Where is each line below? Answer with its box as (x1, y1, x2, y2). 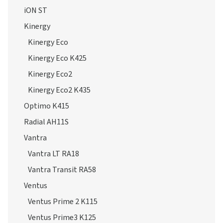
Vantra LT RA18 (28, 148, 79, 159)
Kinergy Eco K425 (28, 53, 87, 64)
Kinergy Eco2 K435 (28, 85, 91, 96)
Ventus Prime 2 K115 (28, 196, 98, 207)
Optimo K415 (24, 101, 69, 111)
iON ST (24, 5, 47, 16)
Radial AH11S (24, 116, 69, 127)
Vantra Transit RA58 (28, 164, 96, 175)
